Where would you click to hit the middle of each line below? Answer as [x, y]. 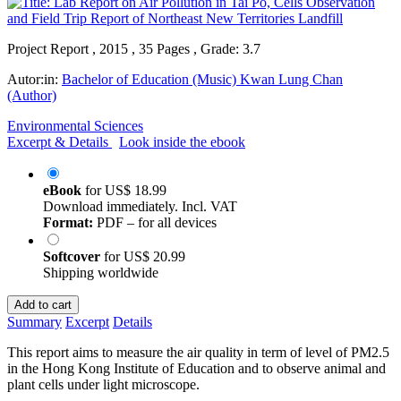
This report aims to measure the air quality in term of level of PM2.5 [198, 352]
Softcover [73, 256]
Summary [34, 321]
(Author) [32, 95]
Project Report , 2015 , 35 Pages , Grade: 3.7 [134, 48]
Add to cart [43, 304]
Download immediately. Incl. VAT [140, 206]
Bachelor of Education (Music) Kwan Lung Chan [202, 79]
